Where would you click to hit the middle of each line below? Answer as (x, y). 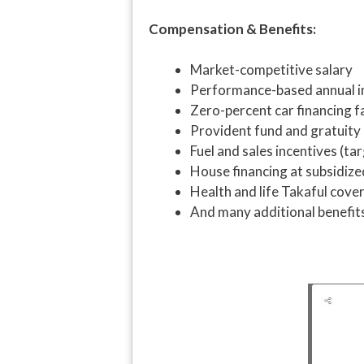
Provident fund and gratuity (275, 131)
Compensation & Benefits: (232, 28)
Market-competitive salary (271, 70)
